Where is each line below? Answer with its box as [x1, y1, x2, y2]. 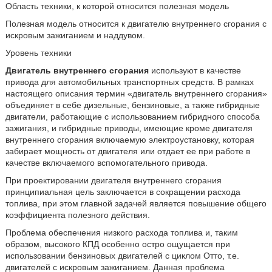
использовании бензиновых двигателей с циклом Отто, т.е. [5, 251, 239, 260]
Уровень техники [5, 48, 72, 58]
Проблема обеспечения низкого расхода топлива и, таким [5, 228, 238, 237]
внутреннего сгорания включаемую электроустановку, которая [5, 135, 254, 144]
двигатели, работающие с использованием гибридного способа [5, 112, 260, 121]
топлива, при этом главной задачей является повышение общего [5, 199, 267, 208]
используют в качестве [148, 66, 241, 75]
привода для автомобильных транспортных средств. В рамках [5, 77, 254, 87]
